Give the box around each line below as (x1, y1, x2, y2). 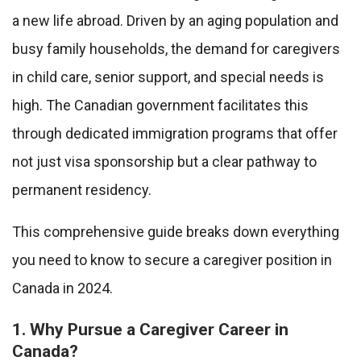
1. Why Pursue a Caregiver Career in (12, 319, 288, 340)
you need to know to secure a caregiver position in (12, 251, 332, 269)
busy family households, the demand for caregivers (12, 40, 340, 58)
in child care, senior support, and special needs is (12, 68, 324, 86)
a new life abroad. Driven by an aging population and (12, 12, 338, 30)
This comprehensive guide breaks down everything (12, 223, 339, 241)
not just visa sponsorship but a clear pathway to (12, 153, 317, 171)
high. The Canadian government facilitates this (12, 97, 309, 114)
